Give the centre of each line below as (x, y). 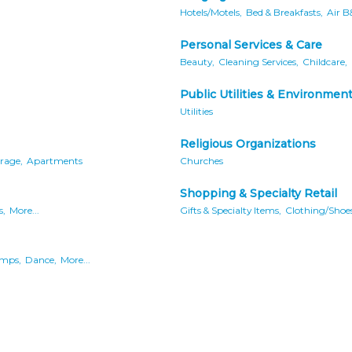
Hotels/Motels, (211, 13)
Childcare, (325, 62)
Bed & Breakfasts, (284, 13)
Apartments (55, 161)
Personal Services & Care (251, 45)
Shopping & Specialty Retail (258, 194)
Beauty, (197, 62)
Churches (202, 161)
